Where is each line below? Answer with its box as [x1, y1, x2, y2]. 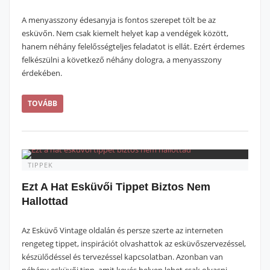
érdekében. [22, 67, 62, 78]
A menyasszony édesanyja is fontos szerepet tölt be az [22, 14, 216, 25]
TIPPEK [28, 160, 53, 169]
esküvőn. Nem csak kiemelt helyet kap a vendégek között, [22, 28, 228, 39]
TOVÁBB [28, 98, 57, 108]
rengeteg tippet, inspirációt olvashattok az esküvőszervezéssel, [22, 238, 246, 249]
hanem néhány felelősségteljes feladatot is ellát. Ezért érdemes [22, 41, 245, 52]
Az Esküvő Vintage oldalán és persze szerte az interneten [22, 225, 223, 236]
